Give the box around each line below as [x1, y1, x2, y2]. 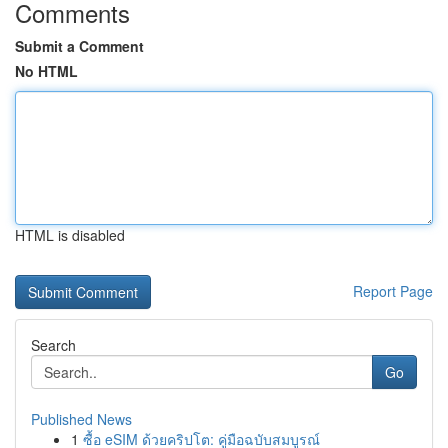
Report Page [353, 281, 433, 301]
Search [31, 335, 76, 355]
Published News [31, 409, 132, 429]
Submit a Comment [15, 36, 144, 56]
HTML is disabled [15, 225, 125, 245]
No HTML [15, 61, 78, 81]
